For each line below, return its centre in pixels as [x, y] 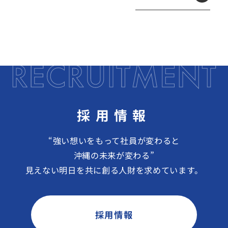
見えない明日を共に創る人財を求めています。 [114, 170]
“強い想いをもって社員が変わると [114, 140]
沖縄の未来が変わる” [114, 155]
